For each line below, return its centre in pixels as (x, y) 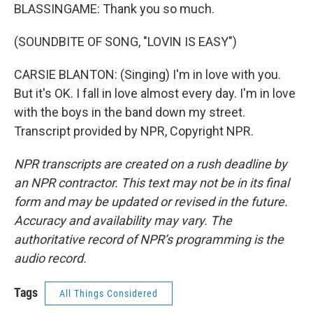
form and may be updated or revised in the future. (151, 202)
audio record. (50, 258)
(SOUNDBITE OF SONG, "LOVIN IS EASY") (125, 42)
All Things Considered (109, 293)
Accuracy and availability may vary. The (123, 220)
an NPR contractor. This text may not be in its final (152, 183)
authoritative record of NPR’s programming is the (149, 239)
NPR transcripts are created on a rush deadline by (151, 164)
